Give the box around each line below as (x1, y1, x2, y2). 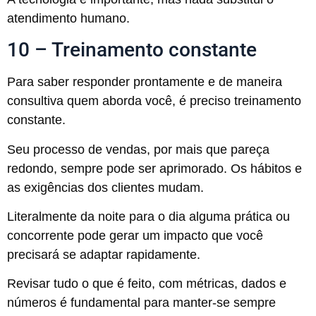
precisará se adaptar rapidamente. (7, 248, 200, 262)
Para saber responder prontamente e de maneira (7, 75, 282, 90)
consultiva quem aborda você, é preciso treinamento (7, 94, 301, 109)
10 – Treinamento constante (7, 38, 257, 62)
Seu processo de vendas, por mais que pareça (7, 142, 269, 157)
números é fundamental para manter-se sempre (7, 296, 276, 310)
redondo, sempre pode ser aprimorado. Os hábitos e (7, 161, 302, 176)
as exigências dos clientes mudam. (7, 180, 204, 195)
